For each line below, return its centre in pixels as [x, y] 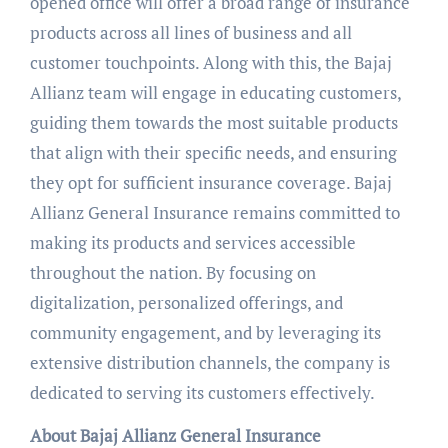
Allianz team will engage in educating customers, [215, 93]
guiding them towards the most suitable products [213, 123]
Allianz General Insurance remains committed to [214, 213]
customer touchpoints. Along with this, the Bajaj [210, 63]
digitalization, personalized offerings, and [186, 303]
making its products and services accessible [192, 243]
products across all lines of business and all [190, 33]
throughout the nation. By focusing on [172, 273]
